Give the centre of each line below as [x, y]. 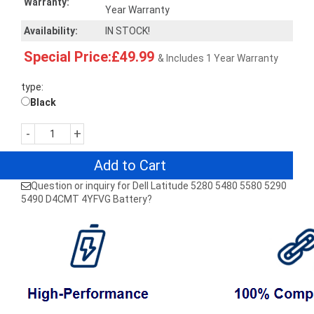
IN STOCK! [128, 31]
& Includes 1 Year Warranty [218, 58]
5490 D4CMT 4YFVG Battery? [87, 199]
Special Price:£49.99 [89, 57]
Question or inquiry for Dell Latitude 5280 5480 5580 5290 [159, 186]
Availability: [51, 31]
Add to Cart [130, 165]
